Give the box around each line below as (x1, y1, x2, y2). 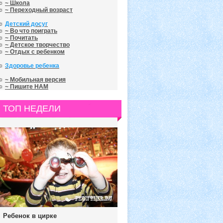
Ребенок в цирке (3, 212, 57, 220)
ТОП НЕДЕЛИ (3, 104, 61, 113)
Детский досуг (5, 20, 48, 27)
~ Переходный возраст (5, 6, 73, 13)
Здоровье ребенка (5, 62, 59, 69)
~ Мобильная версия (5, 76, 66, 83)
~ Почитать (5, 34, 38, 41)
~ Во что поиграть (5, 27, 57, 34)
